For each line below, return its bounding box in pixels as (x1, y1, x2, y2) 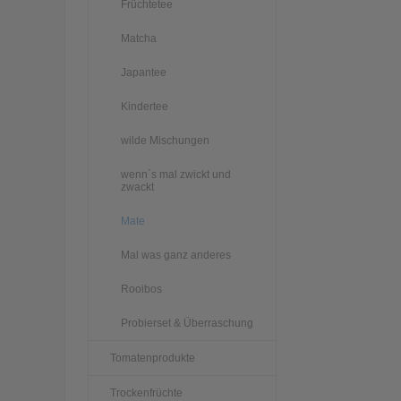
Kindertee (121, 99, 168, 113)
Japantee (121, 65, 166, 79)
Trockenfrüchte (110, 386, 183, 399)
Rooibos (121, 282, 162, 295)
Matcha (121, 31, 157, 45)
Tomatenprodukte (110, 351, 195, 364)
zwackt (121, 180, 154, 193)
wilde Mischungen (121, 133, 209, 147)
